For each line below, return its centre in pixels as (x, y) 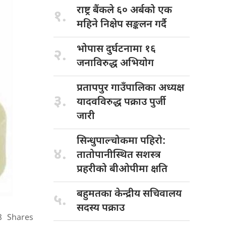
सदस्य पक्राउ (101, 208)
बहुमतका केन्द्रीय (110, 194)
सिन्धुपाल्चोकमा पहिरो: (121, 141)
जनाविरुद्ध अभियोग (115, 63)
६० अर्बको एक (144, 10)
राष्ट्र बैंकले (97, 10)
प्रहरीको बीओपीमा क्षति (122, 169)
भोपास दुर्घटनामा (111, 49)
